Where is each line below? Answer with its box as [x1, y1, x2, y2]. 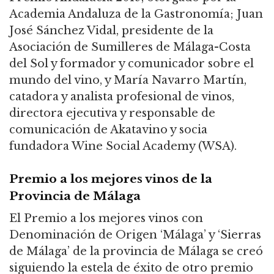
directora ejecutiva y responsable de [9, 106, 215, 120]
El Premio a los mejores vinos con [9, 211, 203, 225]
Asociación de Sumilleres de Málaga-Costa [9, 40, 251, 54]
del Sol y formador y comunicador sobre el [9, 56, 254, 70]
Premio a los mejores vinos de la [9, 171, 212, 187]
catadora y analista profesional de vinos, [9, 89, 234, 103]
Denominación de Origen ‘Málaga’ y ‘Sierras [9, 228, 261, 242]
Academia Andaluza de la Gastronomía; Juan [9, 7, 263, 21]
